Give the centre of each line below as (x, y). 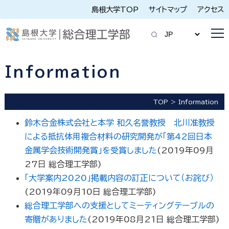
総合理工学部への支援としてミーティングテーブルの (119, 206)
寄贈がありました (56, 220)
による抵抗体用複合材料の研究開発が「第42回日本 (118, 137)
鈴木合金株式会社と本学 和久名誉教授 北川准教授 (119, 123)
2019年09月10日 (64, 192)
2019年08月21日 (128, 220)
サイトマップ (168, 9)
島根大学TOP (115, 9)
